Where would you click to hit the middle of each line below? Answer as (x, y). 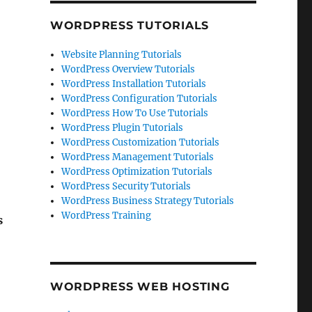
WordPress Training (107, 216)
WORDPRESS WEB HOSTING (140, 287)
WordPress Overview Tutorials (128, 69)
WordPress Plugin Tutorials (123, 128)
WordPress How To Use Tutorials (135, 113)
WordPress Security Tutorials (126, 186)
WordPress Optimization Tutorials (137, 172)
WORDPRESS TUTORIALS (130, 25)
